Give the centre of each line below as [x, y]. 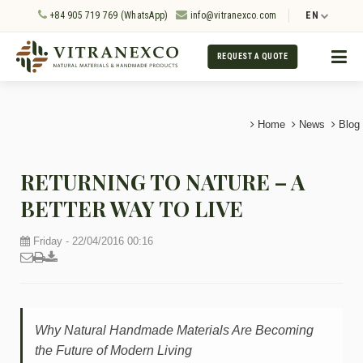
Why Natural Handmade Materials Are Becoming [174, 330]
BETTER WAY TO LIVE [132, 209]
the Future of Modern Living [113, 350]
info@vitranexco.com [232, 15]
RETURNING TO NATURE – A [162, 182]
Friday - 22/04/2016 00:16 [92, 241]
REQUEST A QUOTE [252, 56]
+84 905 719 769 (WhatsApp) [107, 15]
